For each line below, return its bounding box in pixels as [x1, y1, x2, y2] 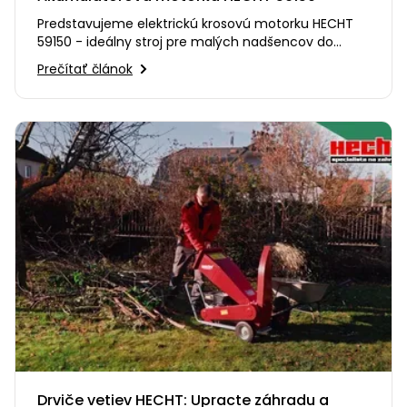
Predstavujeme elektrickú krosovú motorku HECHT [37, 14, 353, 33]
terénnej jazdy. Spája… [37, 50, 176, 69]
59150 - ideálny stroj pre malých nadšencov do [37, 32, 333, 51]
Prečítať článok [37, 59, 133, 78]
